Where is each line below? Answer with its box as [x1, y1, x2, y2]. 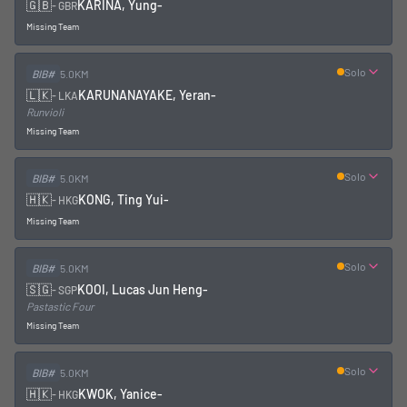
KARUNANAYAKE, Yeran [78, 87, 211, 103]
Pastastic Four [26, 300, 94, 313]
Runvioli [26, 105, 64, 118]
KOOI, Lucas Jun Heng [77, 282, 203, 297]
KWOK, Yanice [78, 386, 157, 402]
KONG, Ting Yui [78, 192, 164, 207]
